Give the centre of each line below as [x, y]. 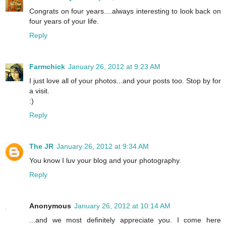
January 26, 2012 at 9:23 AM [114, 66]
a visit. [39, 91]
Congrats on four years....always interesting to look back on [125, 11]
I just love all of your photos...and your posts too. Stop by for [125, 80]
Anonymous [50, 206]
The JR [41, 146]
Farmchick [47, 66]
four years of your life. [64, 21]
